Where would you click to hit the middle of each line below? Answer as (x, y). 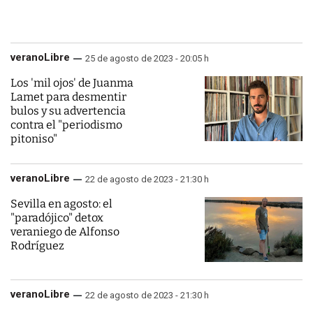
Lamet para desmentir (68, 97)
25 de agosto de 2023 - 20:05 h (147, 58)
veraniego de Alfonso (65, 232)
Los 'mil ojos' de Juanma (72, 83)
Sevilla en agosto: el (61, 204)
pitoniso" (34, 139)
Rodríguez (37, 246)
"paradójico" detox (57, 218)
